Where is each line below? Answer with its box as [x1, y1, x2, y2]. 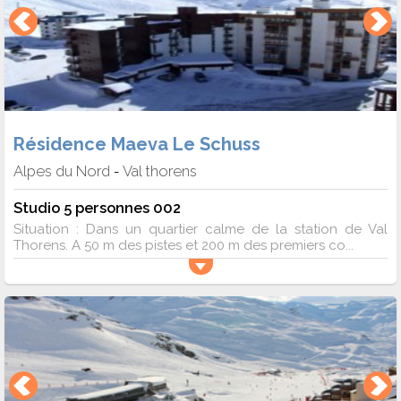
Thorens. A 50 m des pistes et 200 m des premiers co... [13, 237, 354, 254]
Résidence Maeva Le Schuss [13, 133, 260, 156]
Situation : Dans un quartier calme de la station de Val [13, 221, 388, 238]
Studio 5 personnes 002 [13, 199, 181, 218]
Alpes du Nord [13, 162, 110, 181]
